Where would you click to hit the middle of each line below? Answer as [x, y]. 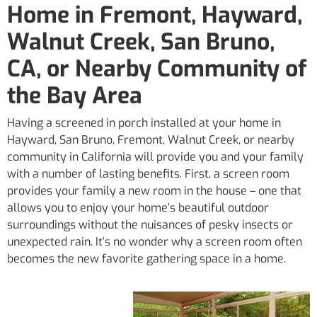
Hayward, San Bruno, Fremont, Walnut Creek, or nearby [151, 139]
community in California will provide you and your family [155, 156]
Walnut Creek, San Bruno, [141, 41]
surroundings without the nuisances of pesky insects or [150, 224]
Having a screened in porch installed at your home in [144, 122]
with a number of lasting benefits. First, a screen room [148, 173]
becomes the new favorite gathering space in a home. [146, 258]
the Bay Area [75, 95]
